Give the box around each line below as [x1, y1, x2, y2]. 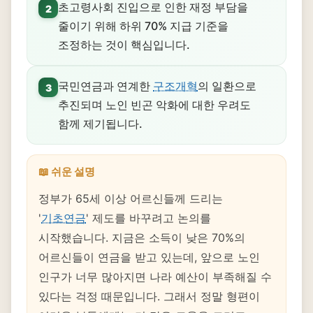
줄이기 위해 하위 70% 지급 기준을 [58, 19, 228, 33]
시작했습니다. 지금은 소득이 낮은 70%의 [38, 231, 245, 245]
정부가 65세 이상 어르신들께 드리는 [38, 191, 223, 205]
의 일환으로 [198, 79, 256, 93]
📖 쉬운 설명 [38, 165, 95, 178]
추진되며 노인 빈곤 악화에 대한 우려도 [58, 98, 251, 112]
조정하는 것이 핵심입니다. [58, 38, 190, 52]
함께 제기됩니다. [58, 117, 143, 131]
